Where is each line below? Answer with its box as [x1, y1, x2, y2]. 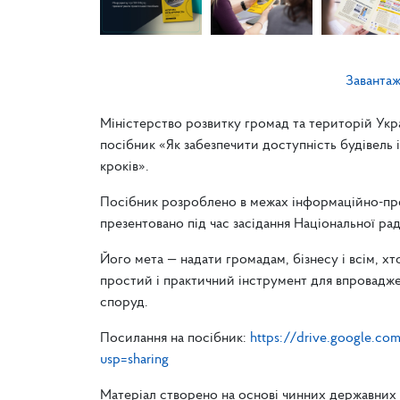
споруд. [100, 295, 148, 310]
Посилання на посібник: [100, 330, 250, 346]
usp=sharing [100, 352, 169, 367]
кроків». [100, 159, 149, 174]
